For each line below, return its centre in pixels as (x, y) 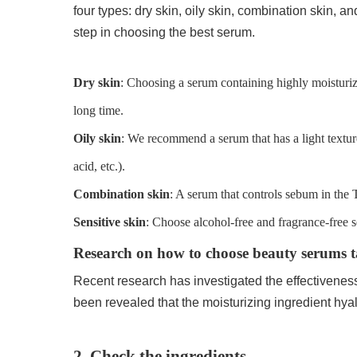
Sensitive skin (110, 222)
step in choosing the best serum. (165, 32)
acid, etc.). (100, 166)
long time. (99, 110)
